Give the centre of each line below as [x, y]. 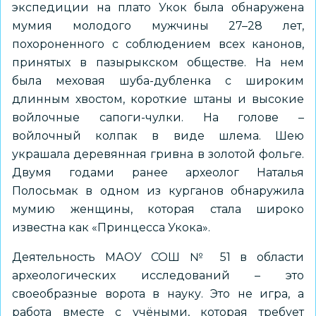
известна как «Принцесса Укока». [113, 227]
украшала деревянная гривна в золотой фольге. [158, 154]
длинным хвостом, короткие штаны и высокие [158, 99]
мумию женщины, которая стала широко [158, 209]
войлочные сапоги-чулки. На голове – [158, 117]
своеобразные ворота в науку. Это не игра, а [158, 294]
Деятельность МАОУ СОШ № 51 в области [158, 257]
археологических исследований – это [158, 275]
